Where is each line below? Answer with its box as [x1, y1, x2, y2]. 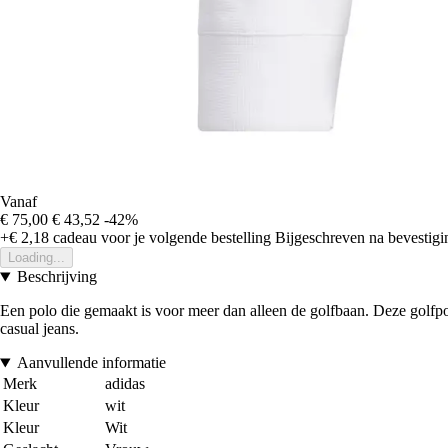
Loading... [8, 250, 65, 266]
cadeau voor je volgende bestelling [49, 229, 271, 247]
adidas [105, 375, 145, 393]
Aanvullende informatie [16, 354, 166, 372]
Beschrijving [16, 268, 97, 286]
